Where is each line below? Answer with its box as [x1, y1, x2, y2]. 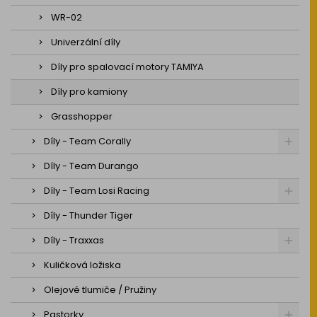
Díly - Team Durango [44, 159, 139, 173]
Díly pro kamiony [51, 85, 127, 98]
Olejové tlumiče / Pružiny [44, 283, 156, 296]
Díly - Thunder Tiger [44, 209, 133, 222]
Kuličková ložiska [44, 258, 121, 272]
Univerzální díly [51, 35, 120, 49]
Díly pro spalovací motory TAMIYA [51, 60, 204, 74]
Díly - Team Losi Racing [44, 184, 149, 197]
